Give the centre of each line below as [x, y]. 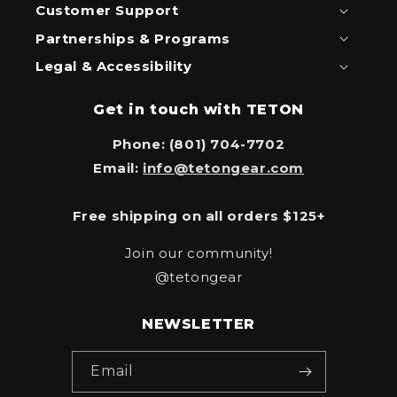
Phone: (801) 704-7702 [198, 144]
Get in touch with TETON [198, 109]
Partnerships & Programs [133, 38]
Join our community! [198, 253]
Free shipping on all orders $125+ [198, 216]
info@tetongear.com [223, 168]
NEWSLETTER [198, 324]
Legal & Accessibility [114, 66]
